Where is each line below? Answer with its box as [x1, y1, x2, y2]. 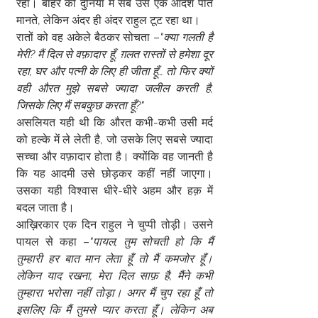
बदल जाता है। [16, 201, 75, 214]
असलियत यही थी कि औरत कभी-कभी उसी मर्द [16, 116, 213, 129]
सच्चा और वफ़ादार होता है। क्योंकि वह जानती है [16, 150, 213, 163]
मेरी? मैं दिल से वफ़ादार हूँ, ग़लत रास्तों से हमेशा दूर [16, 48, 213, 61]
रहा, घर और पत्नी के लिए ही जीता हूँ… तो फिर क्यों [16, 65, 213, 78]
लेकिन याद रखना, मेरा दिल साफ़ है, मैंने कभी [16, 269, 213, 283]
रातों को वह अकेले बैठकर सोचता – [16, 31, 160, 44]
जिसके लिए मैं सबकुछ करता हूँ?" [16, 99, 144, 112]
